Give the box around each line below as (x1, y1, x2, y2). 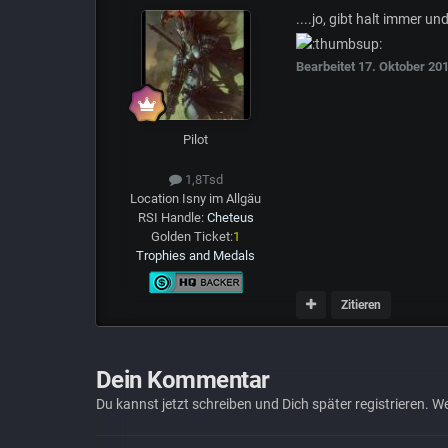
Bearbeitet (295, 59, 358, 75)
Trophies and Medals (136, 247, 256, 263)
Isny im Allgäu (182, 190, 262, 206)
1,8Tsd (181, 171, 223, 187)
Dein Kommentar (95, 366, 270, 395)
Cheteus (206, 209, 254, 225)
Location (130, 190, 183, 206)
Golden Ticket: (151, 228, 234, 244)
